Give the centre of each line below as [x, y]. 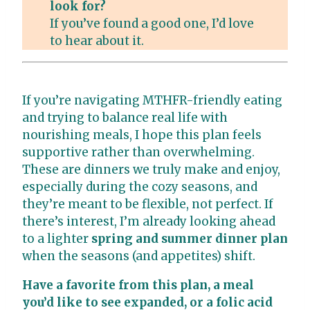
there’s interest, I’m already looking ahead [149, 222]
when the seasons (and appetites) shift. [139, 256]
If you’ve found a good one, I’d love [152, 24]
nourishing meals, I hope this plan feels [142, 135]
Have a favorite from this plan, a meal [138, 285]
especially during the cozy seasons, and [140, 187]
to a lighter [57, 239]
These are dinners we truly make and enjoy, [151, 170]
